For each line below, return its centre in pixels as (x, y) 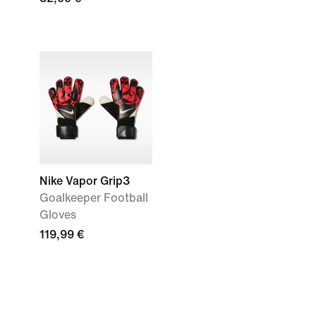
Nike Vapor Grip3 (85, 181)
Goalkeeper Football (94, 198)
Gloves (58, 215)
